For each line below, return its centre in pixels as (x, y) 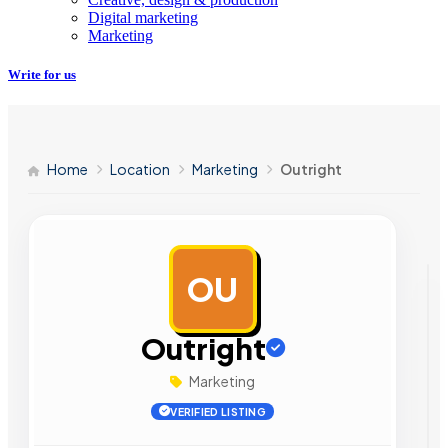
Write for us (42, 74)
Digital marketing (143, 17)
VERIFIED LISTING (218, 412)
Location (140, 169)
